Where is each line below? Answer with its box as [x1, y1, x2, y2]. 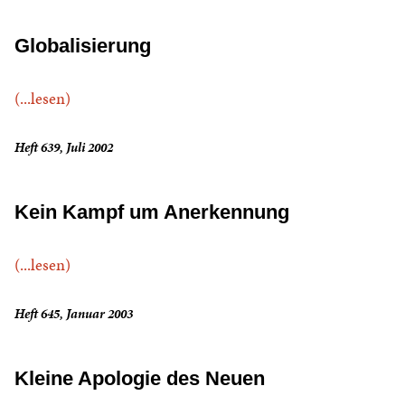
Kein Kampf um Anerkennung [14, 201, 289, 224]
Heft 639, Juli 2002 [14, 138, 113, 157]
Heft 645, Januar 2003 [14, 305, 133, 324]
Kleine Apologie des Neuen [14, 367, 265, 391]
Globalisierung [14, 34, 151, 58]
